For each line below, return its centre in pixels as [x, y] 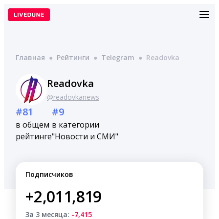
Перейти [18, 8]
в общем [33, 125]
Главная [30, 57]
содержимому [27, 27]
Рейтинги [73, 57]
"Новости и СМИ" [85, 136]
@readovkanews [73, 97]
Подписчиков [49, 174]
